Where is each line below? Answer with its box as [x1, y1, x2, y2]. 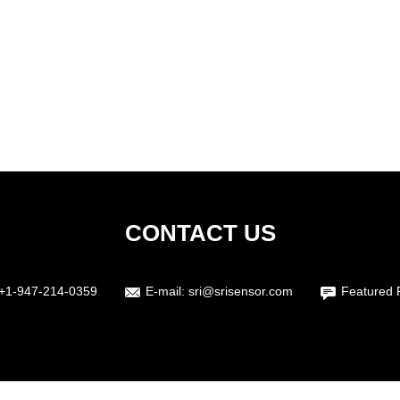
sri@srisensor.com [187, 284, 293, 298]
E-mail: [145, 284, 188, 298]
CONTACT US [124, 220, 276, 246]
